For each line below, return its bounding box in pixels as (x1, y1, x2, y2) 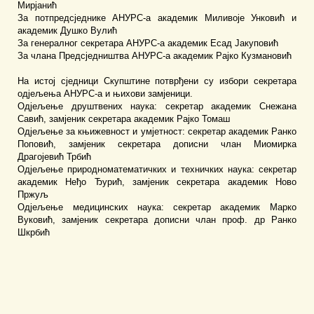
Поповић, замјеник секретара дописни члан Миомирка (18, 139, 296, 150)
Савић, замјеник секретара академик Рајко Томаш (18, 114, 231, 125)
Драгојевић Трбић (18, 151, 92, 163)
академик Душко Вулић (18, 25, 118, 36)
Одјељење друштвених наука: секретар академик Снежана (18, 101, 296, 112)
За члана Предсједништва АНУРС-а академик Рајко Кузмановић (18, 50, 292, 62)
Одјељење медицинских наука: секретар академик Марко (18, 202, 296, 213)
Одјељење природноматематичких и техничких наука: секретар (18, 164, 296, 175)
